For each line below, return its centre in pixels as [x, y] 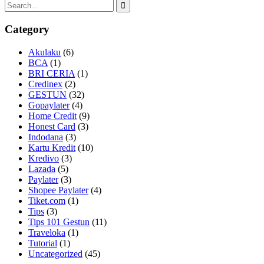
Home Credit [52, 116]
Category [27, 29]
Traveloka [47, 233]
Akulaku [44, 52]
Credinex [45, 84]
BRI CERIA [52, 74]
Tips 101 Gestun [59, 222]
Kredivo [44, 159]
